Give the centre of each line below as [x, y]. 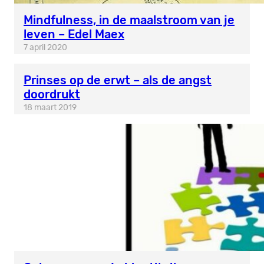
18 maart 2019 [50, 108]
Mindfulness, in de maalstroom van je [129, 20]
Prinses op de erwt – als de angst [118, 80]
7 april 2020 [45, 48]
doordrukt [52, 95]
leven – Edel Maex [74, 34]
